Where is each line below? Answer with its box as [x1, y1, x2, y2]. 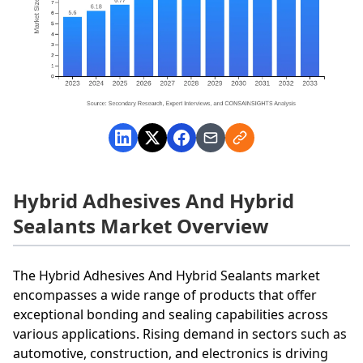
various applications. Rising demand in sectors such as [13, 324, 347, 343]
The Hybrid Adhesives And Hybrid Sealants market [13, 266, 320, 284]
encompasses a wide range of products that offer [13, 285, 317, 304]
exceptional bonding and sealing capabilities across [13, 305, 328, 323]
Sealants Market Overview [13, 211, 269, 239]
